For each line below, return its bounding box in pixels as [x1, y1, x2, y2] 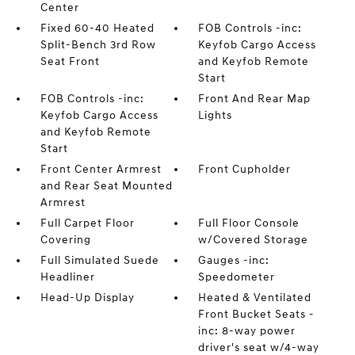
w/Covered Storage [198, 233, 309, 246]
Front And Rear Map [198, 92, 311, 105]
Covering [40, 233, 91, 246]
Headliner [40, 270, 95, 284]
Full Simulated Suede [40, 254, 159, 267]
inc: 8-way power [198, 324, 296, 338]
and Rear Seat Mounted [40, 179, 173, 193]
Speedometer [198, 270, 276, 284]
